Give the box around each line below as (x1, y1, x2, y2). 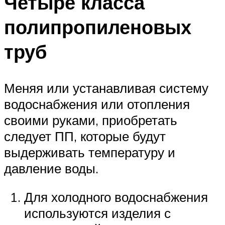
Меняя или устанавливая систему (4, 79, 208, 96)
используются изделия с (24, 205, 171, 221)
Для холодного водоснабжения (24, 189, 208, 205)
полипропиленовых (4, 14, 191, 39)
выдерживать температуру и (4, 144, 175, 160)
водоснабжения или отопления (4, 95, 190, 112)
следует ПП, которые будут (4, 128, 166, 144)
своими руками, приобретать (4, 111, 177, 128)
